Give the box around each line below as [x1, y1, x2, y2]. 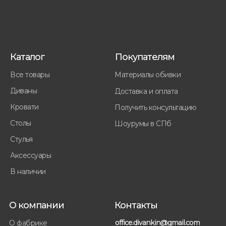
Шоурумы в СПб [115, 119, 172, 128]
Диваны [10, 86, 37, 95]
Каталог [10, 51, 45, 63]
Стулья [10, 134, 32, 144]
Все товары [10, 70, 49, 79]
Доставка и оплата [115, 86, 178, 96]
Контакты [115, 200, 157, 211]
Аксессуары [10, 150, 51, 160]
